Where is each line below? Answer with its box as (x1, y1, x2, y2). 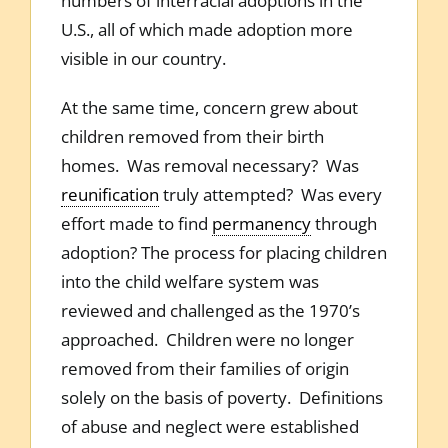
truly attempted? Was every (158, 182, 382, 206)
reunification (60, 182, 159, 206)
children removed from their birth (60, 124, 324, 148)
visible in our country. (60, 46, 226, 70)
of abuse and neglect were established (60, 414, 359, 438)
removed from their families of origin (60, 356, 349, 380)
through (310, 211, 377, 235)
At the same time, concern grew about (60, 95, 358, 119)
